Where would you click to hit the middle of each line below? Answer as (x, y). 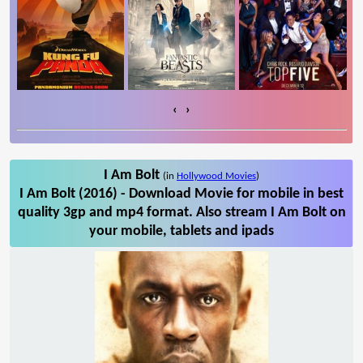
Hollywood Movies (216, 176)
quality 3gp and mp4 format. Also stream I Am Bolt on (181, 212)
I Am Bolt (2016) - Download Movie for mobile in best (181, 194)
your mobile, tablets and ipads (181, 231)
